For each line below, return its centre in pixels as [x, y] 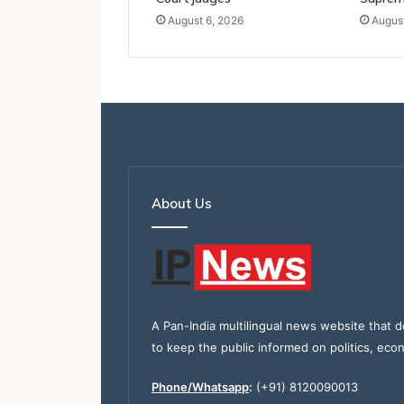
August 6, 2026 [206, 20]
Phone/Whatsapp [200, 387]
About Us [182, 203]
